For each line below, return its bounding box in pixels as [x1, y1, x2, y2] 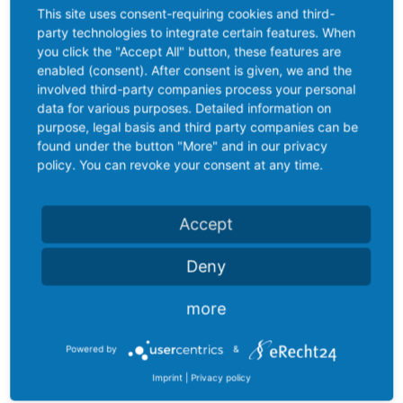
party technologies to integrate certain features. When [37, 24, 356, 40]
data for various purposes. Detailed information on [37, 100, 332, 115]
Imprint [152, 372, 183, 382]
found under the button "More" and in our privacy [37, 138, 328, 153]
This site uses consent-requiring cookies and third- [37, 5, 336, 21]
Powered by [66, 343, 118, 354]
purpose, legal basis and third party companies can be [37, 119, 359, 134]
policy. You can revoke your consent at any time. [37, 157, 324, 172]
